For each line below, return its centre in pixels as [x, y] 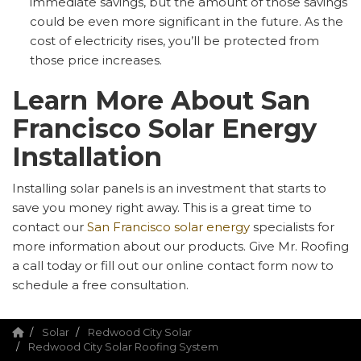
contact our [50, 226]
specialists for [292, 226]
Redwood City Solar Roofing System [123, 346]
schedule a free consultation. [102, 284]
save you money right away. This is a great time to [162, 207]
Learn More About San [161, 100]
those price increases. [96, 60]
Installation [87, 156]
